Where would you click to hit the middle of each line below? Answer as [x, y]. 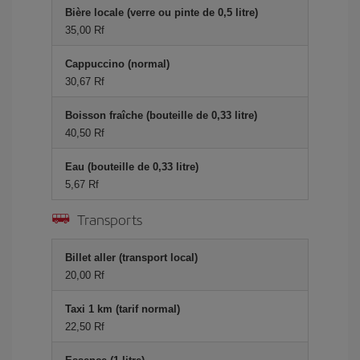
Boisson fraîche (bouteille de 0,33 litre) [161, 115]
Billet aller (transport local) [131, 257]
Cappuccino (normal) [117, 63]
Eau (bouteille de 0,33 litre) [132, 166]
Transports [110, 219]
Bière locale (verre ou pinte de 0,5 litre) [162, 12]
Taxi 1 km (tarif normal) [123, 309]
